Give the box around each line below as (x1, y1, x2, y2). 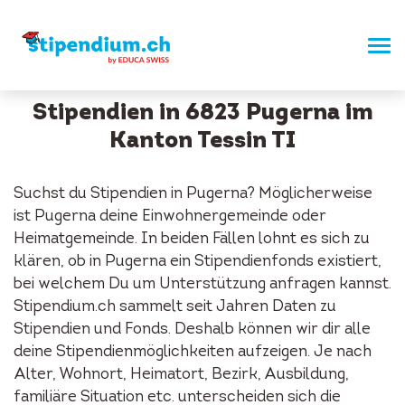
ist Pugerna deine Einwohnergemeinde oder (14, 209, 326, 224)
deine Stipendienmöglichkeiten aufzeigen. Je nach (14, 344, 372, 360)
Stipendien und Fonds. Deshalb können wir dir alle (14, 322, 371, 337)
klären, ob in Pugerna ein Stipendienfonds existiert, (14, 254, 381, 269)
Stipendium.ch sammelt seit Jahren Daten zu (14, 299, 336, 315)
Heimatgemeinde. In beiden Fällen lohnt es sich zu (14, 231, 370, 247)
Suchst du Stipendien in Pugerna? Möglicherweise (14, 186, 372, 202)
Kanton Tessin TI (109, 129, 296, 154)
